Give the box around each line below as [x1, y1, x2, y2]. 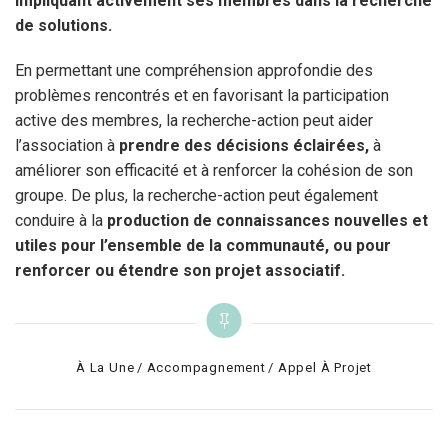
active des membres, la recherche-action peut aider [15, 110, 373, 130]
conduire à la [15, 210, 107, 230]
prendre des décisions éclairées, [119, 135, 373, 155]
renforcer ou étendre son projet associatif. [15, 260, 345, 280]
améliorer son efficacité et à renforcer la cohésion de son [15, 160, 413, 180]
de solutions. [15, 15, 112, 35]
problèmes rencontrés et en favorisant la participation [15, 85, 389, 105]
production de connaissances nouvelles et [107, 210, 428, 230]
